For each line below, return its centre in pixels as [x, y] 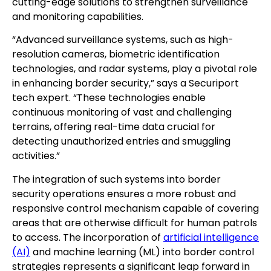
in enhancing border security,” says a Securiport [126, 83]
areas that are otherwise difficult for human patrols [135, 223]
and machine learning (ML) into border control [142, 252]
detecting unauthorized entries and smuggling [121, 142]
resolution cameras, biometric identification [116, 54]
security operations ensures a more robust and [124, 194]
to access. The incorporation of [88, 237]
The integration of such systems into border [116, 179]
